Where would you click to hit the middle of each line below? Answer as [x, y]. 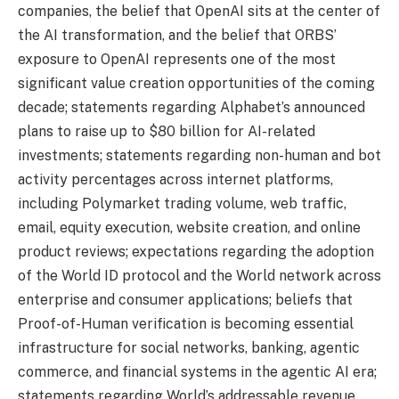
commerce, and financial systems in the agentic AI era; [197, 371]
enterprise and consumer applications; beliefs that [185, 299]
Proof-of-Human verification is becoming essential [186, 323]
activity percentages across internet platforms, [175, 179]
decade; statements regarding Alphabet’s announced [191, 107]
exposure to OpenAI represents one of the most [177, 59]
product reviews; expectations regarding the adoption [196, 251]
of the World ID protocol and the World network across [199, 275]
